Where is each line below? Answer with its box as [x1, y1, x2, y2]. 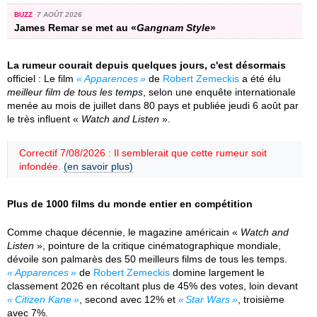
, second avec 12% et [79, 293, 178, 305]
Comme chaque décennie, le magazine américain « [7, 226, 241, 238]
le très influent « [7, 113, 81, 125]
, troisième [238, 293, 285, 305]
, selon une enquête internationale [143, 86, 296, 98]
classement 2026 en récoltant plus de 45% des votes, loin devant [7, 279, 298, 292]
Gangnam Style [137, 21, 210, 33]
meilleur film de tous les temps [7, 86, 143, 98]
